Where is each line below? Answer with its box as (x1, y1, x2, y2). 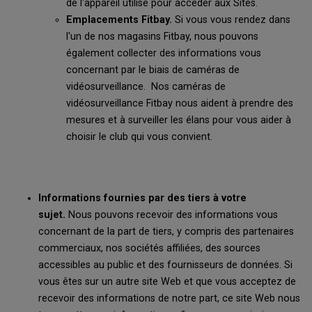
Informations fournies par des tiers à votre (38, 192, 247, 204)
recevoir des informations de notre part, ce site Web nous (38, 292, 300, 304)
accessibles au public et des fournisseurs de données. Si (38, 259, 292, 271)
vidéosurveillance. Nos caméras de (66, 81, 226, 93)
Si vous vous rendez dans (172, 14, 290, 26)
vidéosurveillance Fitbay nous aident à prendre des (66, 97, 293, 109)
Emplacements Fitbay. (66, 14, 172, 26)
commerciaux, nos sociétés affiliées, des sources (38, 242, 260, 254)
